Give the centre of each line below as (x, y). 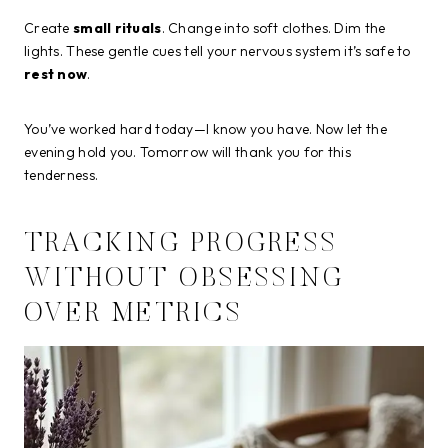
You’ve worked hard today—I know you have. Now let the (205, 128)
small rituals (117, 27)
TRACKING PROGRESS (181, 245)
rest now (56, 73)
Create (48, 27)
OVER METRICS (133, 315)
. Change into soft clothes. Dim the (273, 27)
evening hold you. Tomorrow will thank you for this (187, 151)
